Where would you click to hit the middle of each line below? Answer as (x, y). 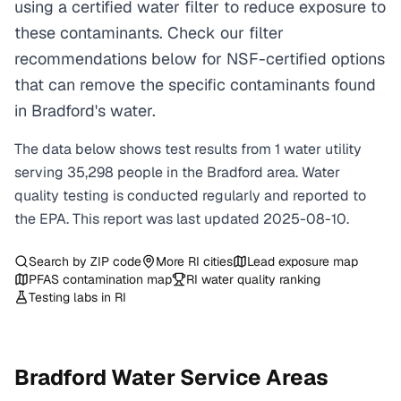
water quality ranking (259, 279)
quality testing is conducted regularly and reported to (190, 196)
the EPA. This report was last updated (139, 219)
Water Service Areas (218, 377)
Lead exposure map (303, 261)
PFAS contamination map (100, 279)
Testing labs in (72, 297)
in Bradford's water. (85, 111)
